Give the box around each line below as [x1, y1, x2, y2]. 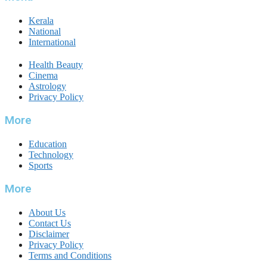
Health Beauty [29, 60, 83, 70]
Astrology [29, 81, 66, 92]
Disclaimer [29, 228, 69, 239]
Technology [29, 149, 73, 160]
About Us [29, 207, 66, 218]
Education [29, 138, 67, 149]
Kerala [29, 15, 54, 26]
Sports [29, 160, 52, 170]
